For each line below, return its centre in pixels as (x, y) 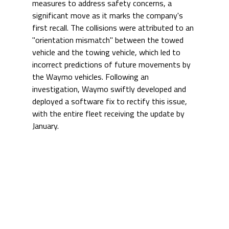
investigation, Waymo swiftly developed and (110, 90)
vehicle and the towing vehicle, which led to (107, 53)
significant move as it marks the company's (108, 16)
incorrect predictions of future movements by (112, 65)
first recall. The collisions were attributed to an (114, 28)
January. (45, 127)
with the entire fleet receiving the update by (109, 114)
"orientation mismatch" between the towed (109, 41)
